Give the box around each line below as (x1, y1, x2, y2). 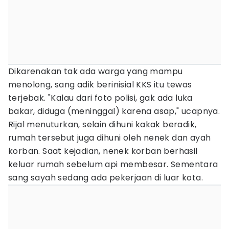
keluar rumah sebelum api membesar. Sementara (8, 158, 218, 170)
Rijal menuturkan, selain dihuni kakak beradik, (8, 119, 197, 130)
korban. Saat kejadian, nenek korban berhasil (8, 145, 198, 157)
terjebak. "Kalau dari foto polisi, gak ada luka (8, 92, 193, 104)
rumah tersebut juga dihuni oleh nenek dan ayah (8, 132, 211, 144)
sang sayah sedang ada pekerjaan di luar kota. (8, 172, 203, 184)
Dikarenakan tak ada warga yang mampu (8, 65, 183, 77)
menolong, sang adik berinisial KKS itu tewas (8, 79, 192, 90)
